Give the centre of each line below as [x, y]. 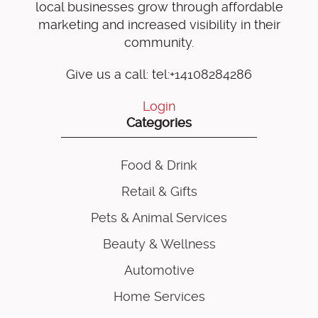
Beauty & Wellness [159, 244]
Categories [159, 123]
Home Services [159, 297]
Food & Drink [159, 165]
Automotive [159, 270]
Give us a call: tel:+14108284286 [159, 75]
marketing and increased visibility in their [159, 25]
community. [159, 43]
